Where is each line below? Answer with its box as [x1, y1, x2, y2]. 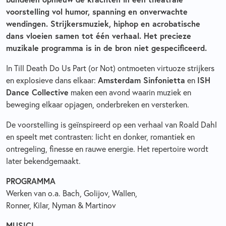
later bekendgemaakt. [6, 156, 81, 166]
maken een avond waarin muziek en [69, 87, 191, 97]
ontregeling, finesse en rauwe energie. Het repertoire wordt [6, 144, 208, 154]
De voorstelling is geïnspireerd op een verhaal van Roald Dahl [6, 120, 217, 130]
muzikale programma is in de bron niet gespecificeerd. [6, 42, 209, 53]
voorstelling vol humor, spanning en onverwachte [6, 6, 188, 17]
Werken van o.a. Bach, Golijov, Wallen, [6, 188, 137, 198]
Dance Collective [6, 87, 69, 97]
